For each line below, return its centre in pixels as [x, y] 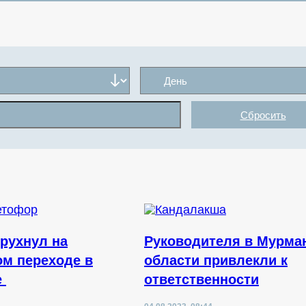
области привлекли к [216, 260]
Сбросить [263, 115]
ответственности [201, 279]
